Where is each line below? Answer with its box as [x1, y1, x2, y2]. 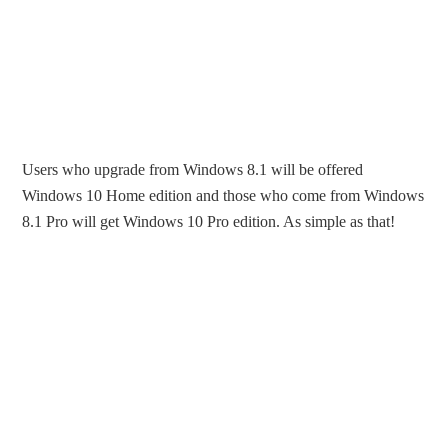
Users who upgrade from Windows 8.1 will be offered [22, 160, 364, 178]
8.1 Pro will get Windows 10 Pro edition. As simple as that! [22, 212, 396, 230]
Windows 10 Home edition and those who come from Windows [22, 186, 425, 204]
